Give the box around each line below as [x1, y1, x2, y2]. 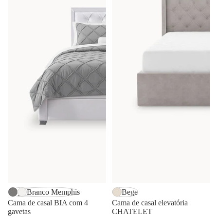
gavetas [8, 207, 31, 216]
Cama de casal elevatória [112, 198, 188, 207]
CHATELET [112, 207, 152, 216]
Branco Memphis [27, 187, 80, 196]
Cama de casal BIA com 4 [8, 198, 88, 207]
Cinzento [18, 187, 45, 196]
